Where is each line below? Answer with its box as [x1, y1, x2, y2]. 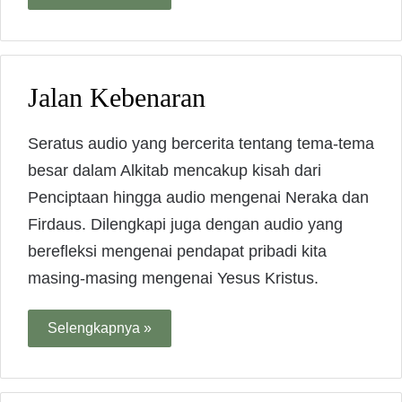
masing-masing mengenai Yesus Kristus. [28, 269, 319, 288]
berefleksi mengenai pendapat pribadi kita [28, 242, 327, 261]
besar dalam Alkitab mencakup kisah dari [28, 162, 321, 180]
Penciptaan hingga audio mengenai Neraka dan [28, 188, 369, 207]
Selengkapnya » [48, 320, 152, 336]
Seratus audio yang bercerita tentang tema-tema [28, 135, 374, 153]
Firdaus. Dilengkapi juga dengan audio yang [28, 215, 343, 234]
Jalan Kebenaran [28, 83, 205, 113]
